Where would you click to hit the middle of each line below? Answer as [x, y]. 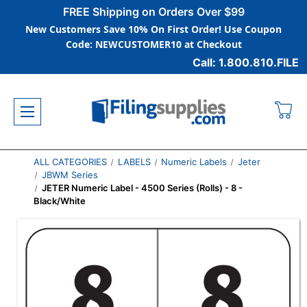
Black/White [59, 201]
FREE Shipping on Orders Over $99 [153, 12]
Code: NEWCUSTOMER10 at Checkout [153, 44]
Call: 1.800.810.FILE [246, 62]
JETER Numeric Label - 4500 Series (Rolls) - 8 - [143, 188]
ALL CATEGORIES [70, 162]
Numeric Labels [194, 162]
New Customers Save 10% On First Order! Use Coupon [153, 29]
